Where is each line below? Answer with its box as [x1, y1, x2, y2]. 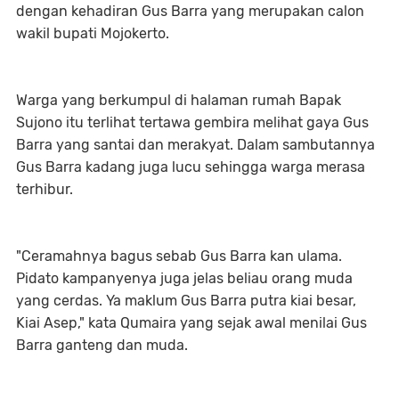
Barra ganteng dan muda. [16, 337, 188, 354]
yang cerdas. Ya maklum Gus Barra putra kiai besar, [16, 292, 356, 310]
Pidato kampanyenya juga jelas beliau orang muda [16, 270, 353, 288]
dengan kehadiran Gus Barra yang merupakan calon [16, 3, 364, 20]
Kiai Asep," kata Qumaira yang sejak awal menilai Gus [16, 314, 367, 332]
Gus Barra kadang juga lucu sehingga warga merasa [16, 159, 365, 176]
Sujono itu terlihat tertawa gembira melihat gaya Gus [16, 114, 369, 132]
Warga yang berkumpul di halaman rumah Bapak [16, 92, 341, 110]
